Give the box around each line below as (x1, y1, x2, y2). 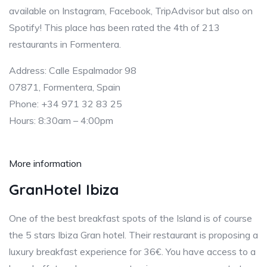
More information (9, 157, 82, 169)
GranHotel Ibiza (9, 180, 119, 198)
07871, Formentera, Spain (9, 80, 120, 93)
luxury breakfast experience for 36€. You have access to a (9, 245, 256, 257)
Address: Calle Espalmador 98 (9, 64, 136, 76)
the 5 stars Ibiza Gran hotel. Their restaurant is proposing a (9, 228, 258, 241)
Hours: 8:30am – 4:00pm (9, 114, 113, 126)
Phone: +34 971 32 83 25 (9, 97, 122, 110)
